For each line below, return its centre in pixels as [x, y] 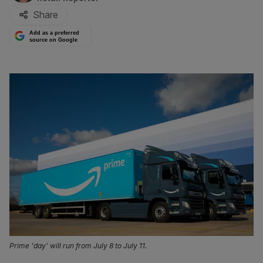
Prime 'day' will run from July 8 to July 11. [78, 246]
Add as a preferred [55, 33]
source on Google [54, 40]
